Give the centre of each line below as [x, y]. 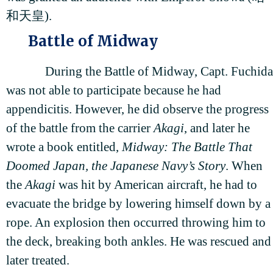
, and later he [217, 128]
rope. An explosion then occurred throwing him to [136, 223]
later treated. [38, 261]
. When [244, 166]
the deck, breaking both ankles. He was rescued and [139, 242]
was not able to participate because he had [114, 90]
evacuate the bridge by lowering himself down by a [138, 204]
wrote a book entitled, [64, 147]
